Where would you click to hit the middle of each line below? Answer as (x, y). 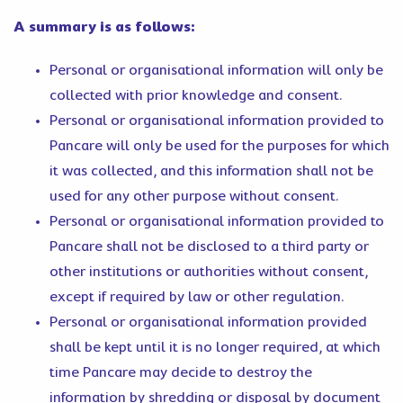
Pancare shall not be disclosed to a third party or (209, 246)
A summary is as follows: (104, 27)
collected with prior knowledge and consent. (196, 95)
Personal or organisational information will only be (216, 70)
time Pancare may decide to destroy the (181, 372)
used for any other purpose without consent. (194, 196)
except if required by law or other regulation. (197, 297)
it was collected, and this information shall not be (211, 171)
